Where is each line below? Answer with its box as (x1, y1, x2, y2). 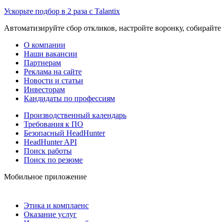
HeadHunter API (24, 137, 77, 146)
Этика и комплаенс (24, 201, 89, 210)
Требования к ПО (24, 119, 83, 128)
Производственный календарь (24, 111, 126, 119)
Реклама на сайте (24, 67, 82, 76)
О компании (24, 40, 65, 49)
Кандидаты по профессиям (24, 94, 115, 103)
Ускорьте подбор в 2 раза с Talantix (4, 6, 120, 15)
